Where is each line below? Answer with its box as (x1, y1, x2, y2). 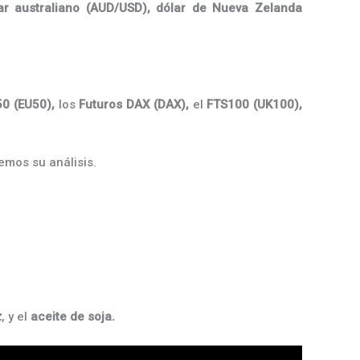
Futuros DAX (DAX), (79, 97, 189, 112)
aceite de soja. (31, 309, 115, 324)
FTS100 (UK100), (207, 97, 303, 112)
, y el (2, 309, 31, 324)
